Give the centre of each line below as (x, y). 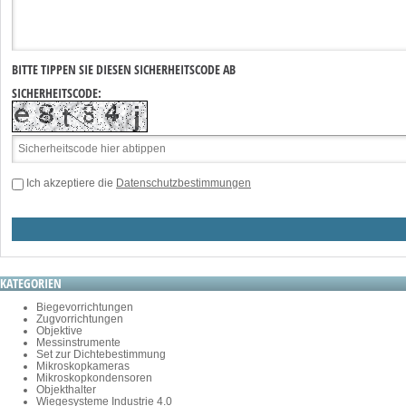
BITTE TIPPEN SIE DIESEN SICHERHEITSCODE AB (124, 69)
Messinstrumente (78, 343)
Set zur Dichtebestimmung (101, 355)
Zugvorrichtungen (80, 319)
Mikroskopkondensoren (94, 378)
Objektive (59, 331)
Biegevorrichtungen (85, 308)
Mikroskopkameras (83, 367)
